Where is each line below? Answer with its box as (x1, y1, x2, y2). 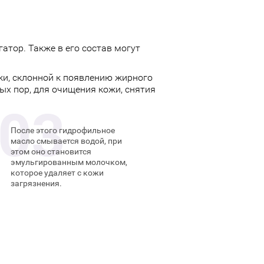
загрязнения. (10, 179, 62, 188)
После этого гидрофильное (10, 126, 115, 135)
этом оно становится (10, 147, 91, 156)
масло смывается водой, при (10, 136, 122, 146)
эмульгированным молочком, (10, 157, 127, 167)
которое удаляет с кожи (10, 168, 104, 177)
